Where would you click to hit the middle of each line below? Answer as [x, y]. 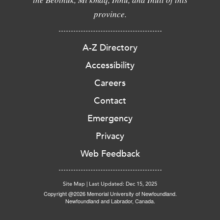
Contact [110, 101]
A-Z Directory [110, 48]
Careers [110, 83]
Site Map [74, 184]
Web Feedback [110, 154]
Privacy [110, 136]
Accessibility [110, 66]
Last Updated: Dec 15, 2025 [123, 184]
